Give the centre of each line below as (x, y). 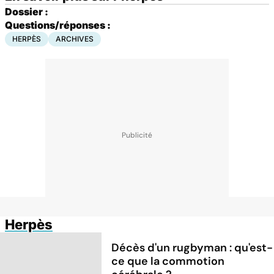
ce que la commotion (168, 261)
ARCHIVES (75, 39)
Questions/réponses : (58, 25)
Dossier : (27, 11)
